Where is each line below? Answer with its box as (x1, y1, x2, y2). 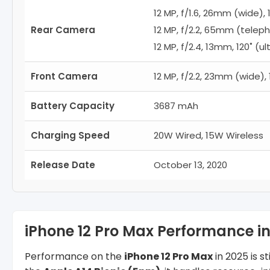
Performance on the (25, 249, 124, 263)
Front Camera (31, 69, 98, 83)
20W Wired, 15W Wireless (154, 128, 263, 142)
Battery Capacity (31, 99, 115, 112)
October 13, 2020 (154, 158, 227, 171)
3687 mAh (154, 99, 198, 112)
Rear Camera (31, 23, 95, 36)
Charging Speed (31, 128, 110, 142)
